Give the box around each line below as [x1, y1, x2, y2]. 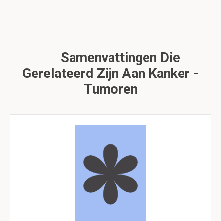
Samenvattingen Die [57, 50, 180, 66]
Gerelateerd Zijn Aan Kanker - [22, 66, 199, 81]
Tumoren [83, 81, 138, 97]
